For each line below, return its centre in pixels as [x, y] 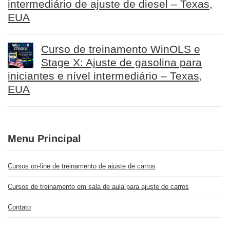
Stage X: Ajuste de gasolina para [121, 62]
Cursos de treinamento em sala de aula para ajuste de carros [98, 187]
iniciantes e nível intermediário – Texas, [105, 76]
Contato [19, 207]
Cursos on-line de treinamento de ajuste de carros [82, 166]
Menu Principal [44, 139]
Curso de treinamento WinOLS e [121, 49]
